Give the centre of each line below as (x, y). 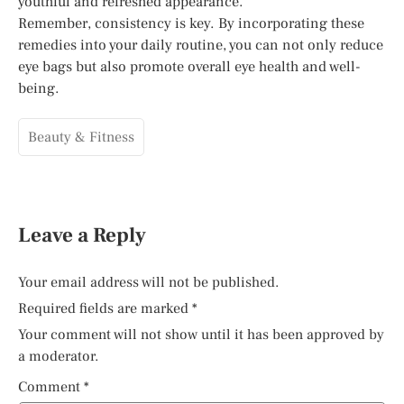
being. (39, 88)
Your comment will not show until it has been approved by (201, 335)
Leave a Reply (82, 235)
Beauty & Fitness (81, 137)
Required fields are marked (105, 308)
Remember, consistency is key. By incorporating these (191, 23)
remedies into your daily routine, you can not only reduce (201, 45)
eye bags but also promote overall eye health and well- (189, 66)
